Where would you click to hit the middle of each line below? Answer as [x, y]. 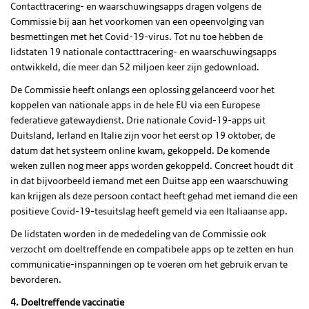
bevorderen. [36, 279]
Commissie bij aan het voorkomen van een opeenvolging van [137, 21]
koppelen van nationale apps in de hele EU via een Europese [135, 104]
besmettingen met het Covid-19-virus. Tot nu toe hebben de [137, 36]
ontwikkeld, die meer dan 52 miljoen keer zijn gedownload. [135, 67]
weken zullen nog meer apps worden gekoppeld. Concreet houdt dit [152, 165]
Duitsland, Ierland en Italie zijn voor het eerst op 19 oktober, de [143, 135]
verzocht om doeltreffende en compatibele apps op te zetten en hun [152, 249]
